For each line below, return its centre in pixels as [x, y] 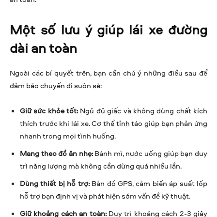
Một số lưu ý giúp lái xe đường [108, 29]
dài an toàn [43, 47]
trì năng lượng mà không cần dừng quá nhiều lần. [101, 166]
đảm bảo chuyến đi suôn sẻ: [56, 85]
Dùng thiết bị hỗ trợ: [55, 183]
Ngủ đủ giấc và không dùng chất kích [143, 110]
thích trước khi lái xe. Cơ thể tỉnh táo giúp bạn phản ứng [114, 123]
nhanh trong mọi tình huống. [68, 136]
